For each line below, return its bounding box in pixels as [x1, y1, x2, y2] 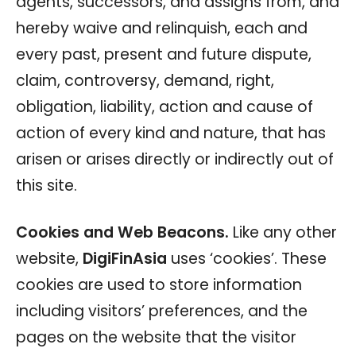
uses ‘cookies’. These [167, 247, 327, 269]
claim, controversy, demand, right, [16, 69, 274, 91]
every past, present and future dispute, [16, 43, 311, 65]
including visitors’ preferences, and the [16, 300, 308, 322]
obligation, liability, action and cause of [16, 95, 313, 118]
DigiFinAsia [83, 247, 167, 269]
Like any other [229, 221, 337, 243]
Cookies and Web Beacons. [16, 221, 229, 243]
